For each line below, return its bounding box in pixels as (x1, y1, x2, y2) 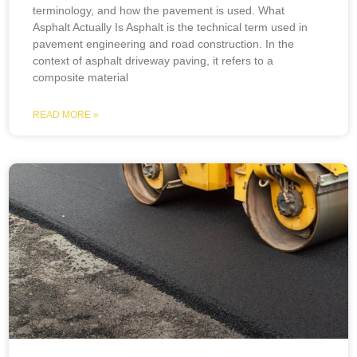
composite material (33, 71, 129, 84)
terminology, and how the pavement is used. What (33, 4, 285, 17)
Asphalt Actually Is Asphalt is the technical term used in (33, 21, 308, 33)
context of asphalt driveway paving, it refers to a (33, 54, 274, 67)
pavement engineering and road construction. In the (33, 37, 295, 50)
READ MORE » (33, 109, 100, 120)
